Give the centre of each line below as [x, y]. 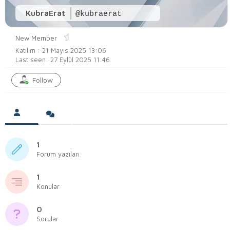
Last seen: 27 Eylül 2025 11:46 [63, 59]
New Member [36, 38]
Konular [48, 187]
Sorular [47, 219]
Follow [43, 80]
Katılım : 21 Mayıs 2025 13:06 [61, 50]
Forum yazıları [58, 154]
